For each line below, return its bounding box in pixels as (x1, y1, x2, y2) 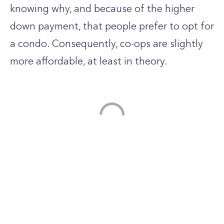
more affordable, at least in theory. (10, 55, 167, 67)
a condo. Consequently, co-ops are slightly (10, 37, 203, 49)
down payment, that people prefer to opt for (10, 20, 214, 32)
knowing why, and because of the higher (10, 2, 194, 14)
